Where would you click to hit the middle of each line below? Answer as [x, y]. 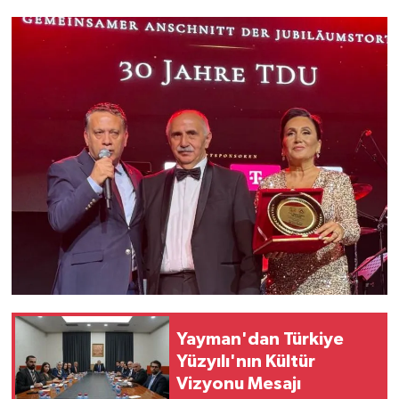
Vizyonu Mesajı [239, 384]
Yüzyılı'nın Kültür [246, 362]
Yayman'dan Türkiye [260, 340]
